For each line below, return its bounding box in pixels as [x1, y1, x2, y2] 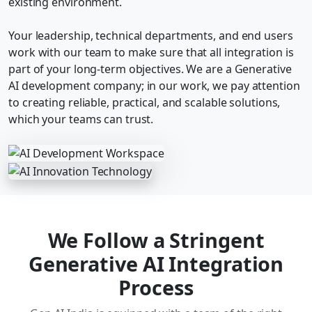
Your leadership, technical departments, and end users [8, 27, 293, 43]
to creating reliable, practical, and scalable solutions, [8, 94, 281, 110]
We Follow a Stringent [47, 226, 265, 254]
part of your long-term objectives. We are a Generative [8, 61, 292, 77]
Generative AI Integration [28, 250, 284, 278]
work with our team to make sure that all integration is [8, 44, 294, 60]
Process [118, 274, 194, 302]
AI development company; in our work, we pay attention [8, 77, 300, 93]
